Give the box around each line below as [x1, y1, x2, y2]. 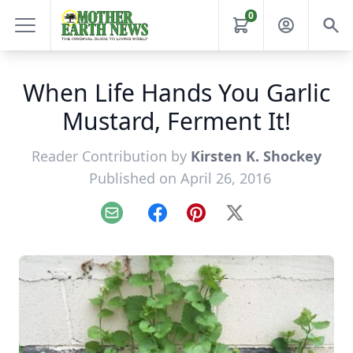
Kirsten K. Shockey [191, 147, 321, 165]
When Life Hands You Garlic [23, 76, 330, 109]
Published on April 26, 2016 [88, 169, 271, 188]
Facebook [156, 212, 214, 230]
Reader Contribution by [32, 147, 191, 165]
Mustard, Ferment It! [62, 105, 291, 137]
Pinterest [195, 212, 249, 230]
